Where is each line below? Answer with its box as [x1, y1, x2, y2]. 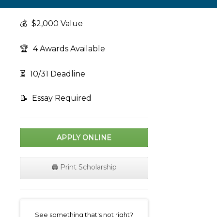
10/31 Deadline [28, 69, 85, 79]
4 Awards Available [31, 44, 105, 54]
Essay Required [30, 93, 92, 103]
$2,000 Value [30, 19, 83, 29]
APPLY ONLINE [57, 133, 111, 142]
